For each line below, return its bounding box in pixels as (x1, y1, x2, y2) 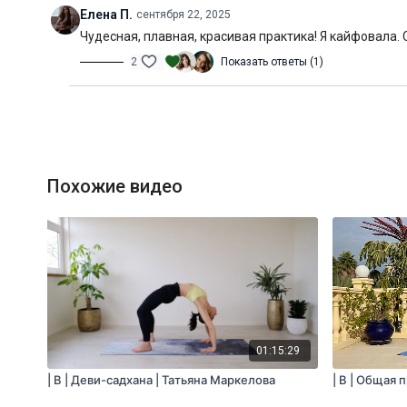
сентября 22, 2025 (136, 8, 231, 21)
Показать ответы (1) (221, 55, 323, 68)
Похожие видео (47, 175, 183, 197)
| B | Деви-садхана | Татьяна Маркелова (47, 372, 275, 387)
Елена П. (80, 7, 133, 22)
